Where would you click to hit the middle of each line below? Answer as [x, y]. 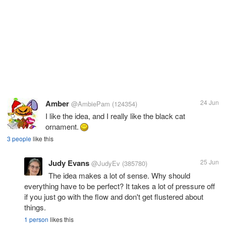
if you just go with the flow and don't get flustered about [114, 196]
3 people [19, 138]
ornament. [62, 126]
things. [35, 207]
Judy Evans [69, 163]
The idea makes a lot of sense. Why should [119, 175]
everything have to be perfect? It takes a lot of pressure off [120, 186]
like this [42, 138]
